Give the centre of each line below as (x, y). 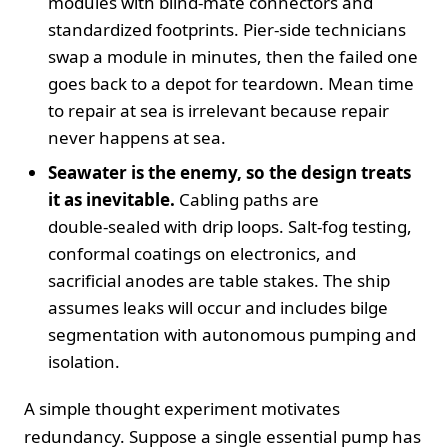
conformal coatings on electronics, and (202, 253)
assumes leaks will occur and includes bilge (218, 307)
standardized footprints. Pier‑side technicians (227, 29)
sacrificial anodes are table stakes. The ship (219, 280)
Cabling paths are (247, 199)
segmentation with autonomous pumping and (232, 334)
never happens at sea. (137, 137)
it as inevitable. (111, 199)
